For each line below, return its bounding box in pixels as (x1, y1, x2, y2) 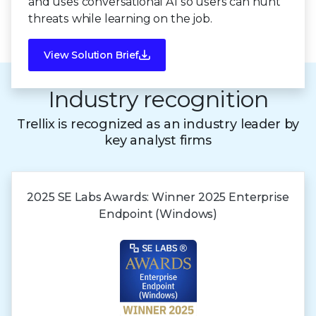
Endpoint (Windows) (98, 207, 218, 221)
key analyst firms (104, 132, 212, 148)
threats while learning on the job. (28, 11, 212, 25)
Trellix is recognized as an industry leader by (16, 116, 300, 132)
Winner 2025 (152, 190, 229, 204)
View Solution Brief (44, 48, 139, 61)
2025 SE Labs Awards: (27, 190, 152, 204)
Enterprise (229, 190, 289, 204)
